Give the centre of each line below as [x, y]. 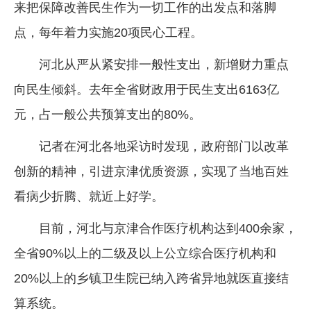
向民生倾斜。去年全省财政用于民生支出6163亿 [146, 89]
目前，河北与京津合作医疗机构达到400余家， [168, 228]
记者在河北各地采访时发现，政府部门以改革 [164, 146]
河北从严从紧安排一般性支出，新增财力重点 [164, 64]
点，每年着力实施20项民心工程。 [108, 32]
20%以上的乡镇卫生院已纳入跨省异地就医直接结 [151, 278]
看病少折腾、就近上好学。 [89, 196]
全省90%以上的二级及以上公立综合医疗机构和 [145, 253]
